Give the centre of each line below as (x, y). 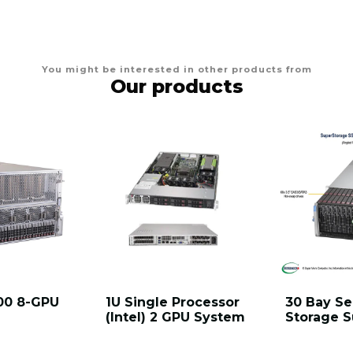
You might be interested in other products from (176, 70)
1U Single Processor (173, 303)
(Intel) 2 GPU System (175, 318)
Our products (176, 87)
